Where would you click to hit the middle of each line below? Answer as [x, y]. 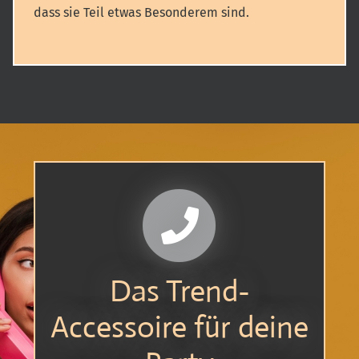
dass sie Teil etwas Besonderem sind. [141, 12]
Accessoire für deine [179, 327]
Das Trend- [179, 291]
